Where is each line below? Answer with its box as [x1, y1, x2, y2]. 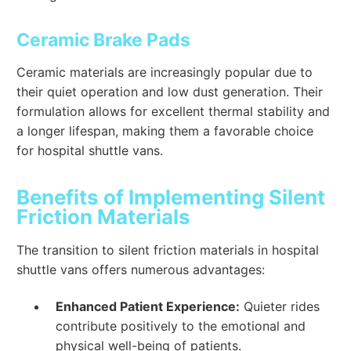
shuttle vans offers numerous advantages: [16, 261, 266, 277]
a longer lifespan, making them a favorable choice [16, 122, 314, 139]
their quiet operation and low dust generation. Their [16, 83, 324, 100]
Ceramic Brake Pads [16, 29, 191, 52]
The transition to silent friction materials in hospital [16, 241, 320, 258]
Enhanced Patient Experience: [56, 298, 241, 314]
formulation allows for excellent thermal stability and [16, 103, 331, 119]
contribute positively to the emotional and [56, 317, 306, 334]
